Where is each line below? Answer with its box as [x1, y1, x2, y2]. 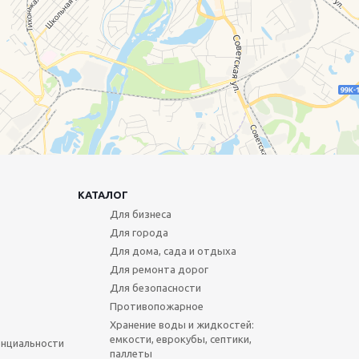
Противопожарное [109, 301, 204, 313]
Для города [109, 227, 168, 239]
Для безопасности [109, 282, 201, 294]
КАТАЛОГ [77, 189, 128, 201]
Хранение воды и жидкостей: [109, 319, 254, 331]
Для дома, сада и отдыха [109, 245, 236, 257]
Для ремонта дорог [109, 264, 208, 276]
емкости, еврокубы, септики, [109, 333, 252, 345]
